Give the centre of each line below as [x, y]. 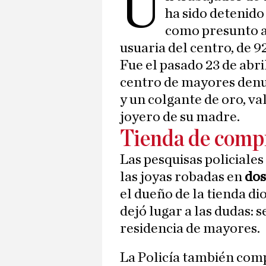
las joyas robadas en [182, 177]
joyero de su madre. [180, 117]
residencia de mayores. [190, 229]
